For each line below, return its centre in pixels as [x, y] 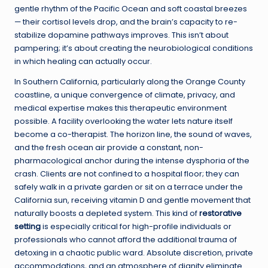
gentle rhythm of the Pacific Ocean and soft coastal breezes [131, 9]
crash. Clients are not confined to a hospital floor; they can [127, 174]
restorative [220, 214]
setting [28, 227]
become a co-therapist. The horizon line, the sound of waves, [133, 135]
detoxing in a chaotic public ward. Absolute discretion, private [134, 253]
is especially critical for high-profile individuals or [136, 227]
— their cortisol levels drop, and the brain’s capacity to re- [126, 22]
